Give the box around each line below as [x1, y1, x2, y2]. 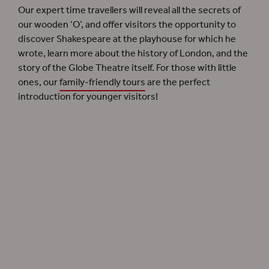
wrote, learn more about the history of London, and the [18, 44, 248, 63]
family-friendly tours [59, 73, 145, 92]
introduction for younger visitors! [18, 87, 158, 106]
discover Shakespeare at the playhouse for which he [18, 29, 236, 49]
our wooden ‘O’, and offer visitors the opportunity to [18, 15, 236, 34]
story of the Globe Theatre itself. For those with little [18, 58, 237, 77]
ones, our [18, 73, 59, 92]
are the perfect [145, 73, 210, 92]
